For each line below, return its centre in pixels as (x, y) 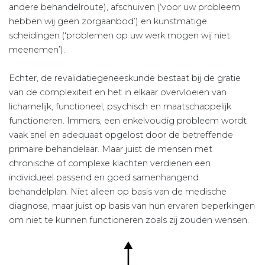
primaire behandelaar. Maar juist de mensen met (111, 149)
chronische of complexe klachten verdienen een (110, 164)
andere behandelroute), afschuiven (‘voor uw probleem (125, 7)
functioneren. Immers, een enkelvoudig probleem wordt (128, 121)
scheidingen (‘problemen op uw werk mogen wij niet (119, 36)
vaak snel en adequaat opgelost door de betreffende (121, 135)
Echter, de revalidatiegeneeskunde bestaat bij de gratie (125, 78)
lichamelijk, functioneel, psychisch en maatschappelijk (120, 107)
